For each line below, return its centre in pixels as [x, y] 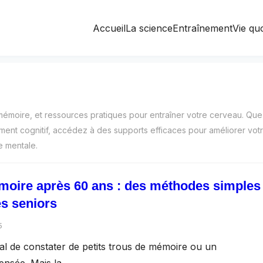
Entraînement [203, 28]
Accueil [109, 28]
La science [149, 28]
